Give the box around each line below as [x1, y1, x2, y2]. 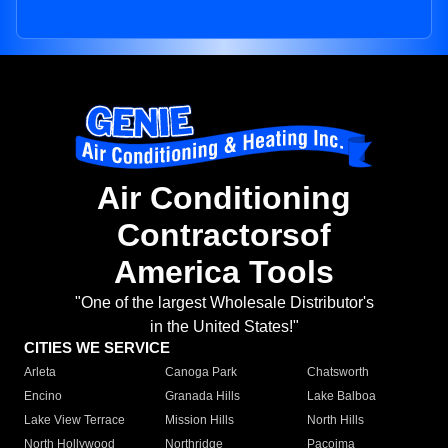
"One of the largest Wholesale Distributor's [74, 294, 374, 312]
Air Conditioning [97, 180, 351, 217]
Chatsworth [306, 365, 369, 380]
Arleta [24, 365, 56, 380]
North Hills [306, 413, 364, 428]
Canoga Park [165, 365, 238, 380]
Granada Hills [165, 389, 241, 404]
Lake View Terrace [24, 413, 125, 428]
